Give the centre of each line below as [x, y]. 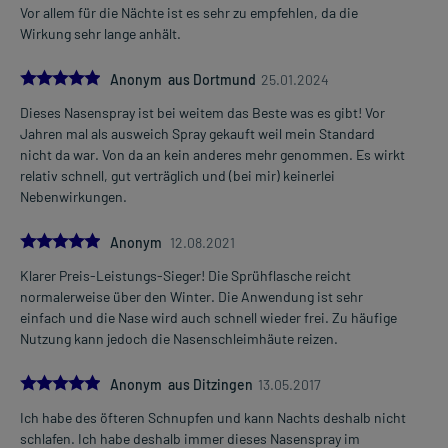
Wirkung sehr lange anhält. [100, 33]
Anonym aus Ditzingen [181, 384]
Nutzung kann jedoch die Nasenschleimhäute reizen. [179, 338]
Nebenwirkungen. [73, 196]
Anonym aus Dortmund [183, 79]
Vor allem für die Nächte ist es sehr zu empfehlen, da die [189, 12]
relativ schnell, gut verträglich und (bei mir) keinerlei [177, 175]
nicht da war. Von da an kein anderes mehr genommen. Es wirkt [212, 154]
